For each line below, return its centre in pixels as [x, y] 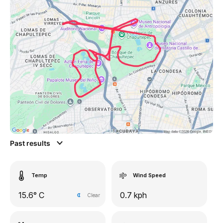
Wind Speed [149, 175]
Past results [31, 143]
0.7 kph [133, 195]
